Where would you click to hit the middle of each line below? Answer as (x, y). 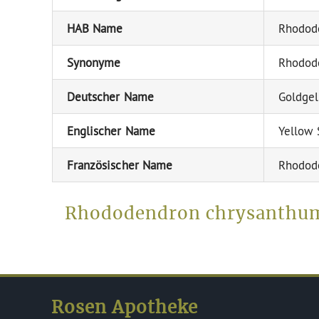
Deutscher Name (110, 96)
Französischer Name (120, 164)
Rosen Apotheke (125, 308)
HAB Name (95, 28)
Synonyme (94, 62)
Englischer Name (111, 130)
